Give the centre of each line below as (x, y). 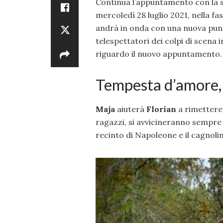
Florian (161, 109)
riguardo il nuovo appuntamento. (159, 54)
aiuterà (131, 109)
